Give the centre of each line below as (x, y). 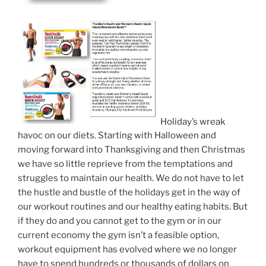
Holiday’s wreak (193, 121)
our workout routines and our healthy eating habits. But (133, 207)
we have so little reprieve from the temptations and (125, 164)
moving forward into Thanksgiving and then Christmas (132, 150)
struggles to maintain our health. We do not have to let (131, 178)
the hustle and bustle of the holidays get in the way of (129, 193)
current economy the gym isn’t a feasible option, (118, 235)
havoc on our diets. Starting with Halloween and (117, 136)
